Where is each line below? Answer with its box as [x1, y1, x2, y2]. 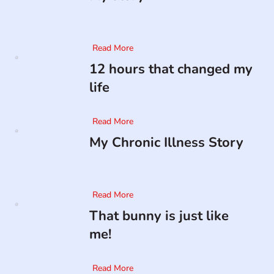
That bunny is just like [89, 207, 229, 226]
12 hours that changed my [89, 60, 253, 79]
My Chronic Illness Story [89, 133, 243, 152]
